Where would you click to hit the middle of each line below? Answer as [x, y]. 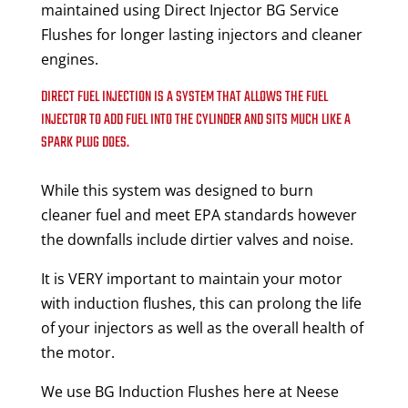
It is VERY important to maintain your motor [191, 278]
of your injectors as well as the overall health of [202, 327]
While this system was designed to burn [177, 190]
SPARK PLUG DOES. [85, 143]
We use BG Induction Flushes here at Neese [189, 391]
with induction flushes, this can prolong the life [201, 303]
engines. [69, 59]
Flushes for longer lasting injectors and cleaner [201, 34]
